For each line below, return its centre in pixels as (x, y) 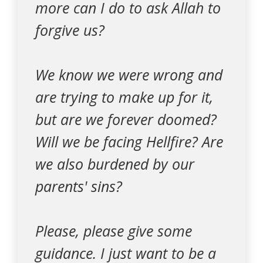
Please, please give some (114, 231)
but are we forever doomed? (126, 119)
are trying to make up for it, (124, 97)
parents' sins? (79, 186)
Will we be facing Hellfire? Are (129, 141)
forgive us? (70, 30)
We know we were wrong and (129, 75)
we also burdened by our (115, 164)
